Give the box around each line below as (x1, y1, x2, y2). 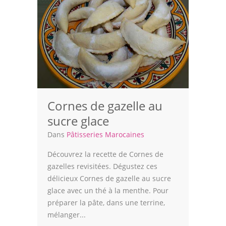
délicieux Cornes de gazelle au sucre (47, 174, 171, 183)
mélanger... (47, 210, 86, 219)
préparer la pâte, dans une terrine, (47, 198, 165, 207)
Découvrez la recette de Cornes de (47, 149, 163, 159)
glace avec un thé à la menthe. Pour (47, 186, 168, 195)
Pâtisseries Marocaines (67, 130, 144, 139)
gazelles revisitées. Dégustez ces (47, 161, 157, 171)
